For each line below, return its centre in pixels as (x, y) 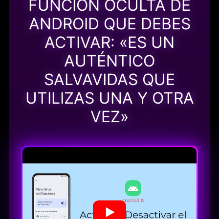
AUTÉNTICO (109, 61)
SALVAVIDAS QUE (109, 79)
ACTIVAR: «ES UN (109, 42)
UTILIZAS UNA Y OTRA (109, 98)
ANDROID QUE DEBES (109, 23)
